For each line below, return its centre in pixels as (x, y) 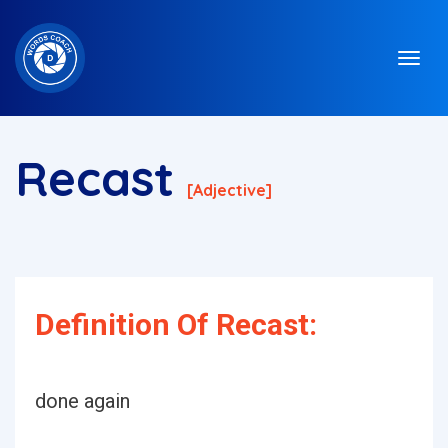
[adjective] (229, 190)
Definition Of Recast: (176, 324)
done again (82, 401)
